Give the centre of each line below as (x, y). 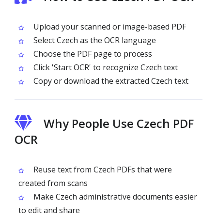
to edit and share (49, 210)
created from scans (53, 183)
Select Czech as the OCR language (94, 40)
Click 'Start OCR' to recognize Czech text (105, 67)
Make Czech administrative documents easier (114, 197)
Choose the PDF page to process (92, 54)
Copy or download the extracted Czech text (110, 81)
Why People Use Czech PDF (119, 123)
